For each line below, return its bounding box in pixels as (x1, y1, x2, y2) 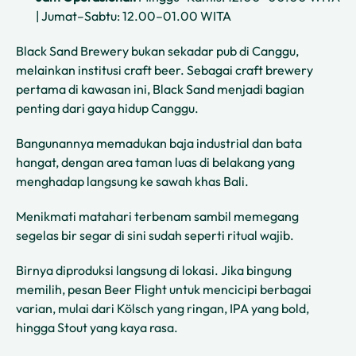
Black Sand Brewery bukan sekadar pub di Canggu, (16, 43, 299, 60)
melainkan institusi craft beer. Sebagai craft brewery (16, 62, 313, 79)
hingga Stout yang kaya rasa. (16, 319, 178, 336)
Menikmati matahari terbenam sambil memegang (16, 208, 299, 225)
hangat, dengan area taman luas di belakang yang (16, 154, 295, 171)
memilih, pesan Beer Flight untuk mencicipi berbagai (16, 281, 311, 298)
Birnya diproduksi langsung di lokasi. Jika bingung (16, 262, 292, 279)
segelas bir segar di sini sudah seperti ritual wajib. (16, 227, 294, 244)
